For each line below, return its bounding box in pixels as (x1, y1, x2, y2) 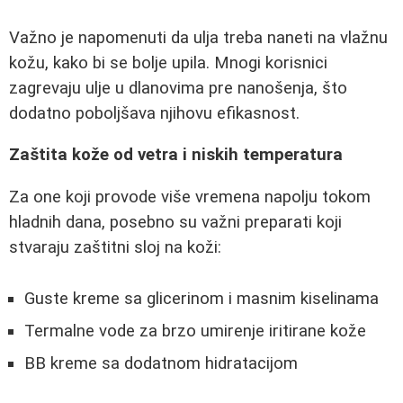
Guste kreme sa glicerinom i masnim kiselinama (24, 288, 379, 309)
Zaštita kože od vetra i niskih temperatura (9, 145, 343, 166)
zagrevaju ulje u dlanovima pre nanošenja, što (9, 77, 347, 98)
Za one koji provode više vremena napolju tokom (9, 186, 371, 207)
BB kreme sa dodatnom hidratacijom (24, 353, 298, 373)
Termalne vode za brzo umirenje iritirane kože (24, 320, 366, 341)
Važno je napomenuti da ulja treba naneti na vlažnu (9, 27, 388, 48)
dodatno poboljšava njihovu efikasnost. (9, 103, 300, 123)
